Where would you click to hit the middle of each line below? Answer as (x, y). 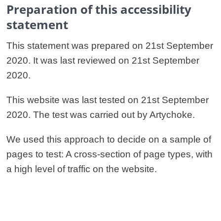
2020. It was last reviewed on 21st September (103, 61)
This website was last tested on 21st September (108, 100)
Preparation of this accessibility (99, 9)
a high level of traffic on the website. (82, 169)
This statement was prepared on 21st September (110, 46)
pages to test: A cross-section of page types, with (110, 154)
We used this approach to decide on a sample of (109, 140)
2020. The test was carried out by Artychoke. (101, 115)
